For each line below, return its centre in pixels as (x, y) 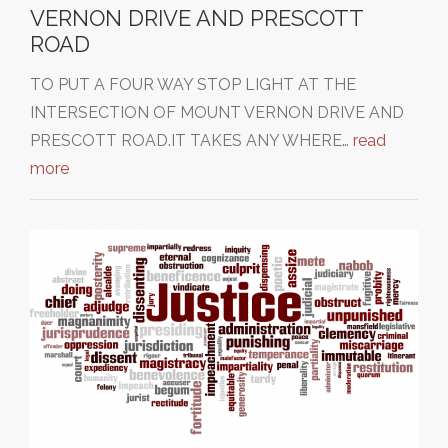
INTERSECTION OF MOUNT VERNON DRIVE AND (217, 113)
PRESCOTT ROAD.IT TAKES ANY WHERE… (191, 141)
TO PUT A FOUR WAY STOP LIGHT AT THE (193, 85)
